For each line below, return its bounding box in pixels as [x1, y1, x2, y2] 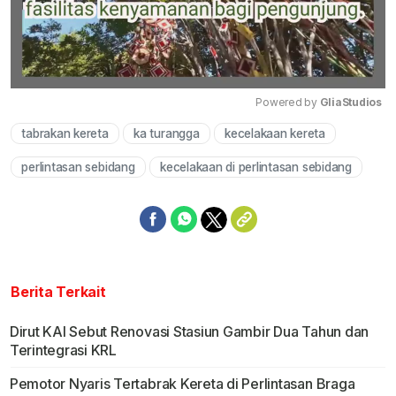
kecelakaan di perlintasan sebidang [160, 160, 352, 175]
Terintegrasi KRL [9, 341, 117, 360]
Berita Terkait [11, 283, 106, 301]
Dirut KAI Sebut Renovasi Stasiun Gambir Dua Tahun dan [9, 323, 369, 341]
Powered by [255, 95, 320, 109]
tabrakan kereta [21, 126, 109, 141]
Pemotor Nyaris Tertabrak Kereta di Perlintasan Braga [9, 375, 355, 393]
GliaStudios [319, 95, 382, 109]
